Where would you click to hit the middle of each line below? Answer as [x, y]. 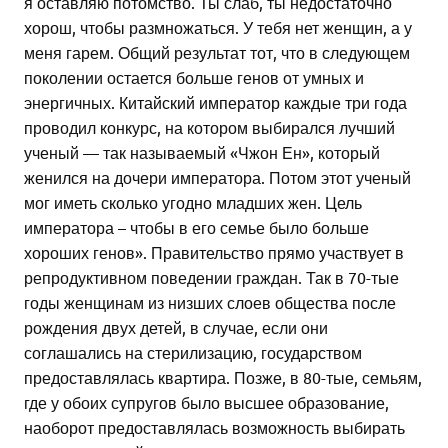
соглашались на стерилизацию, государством [193, 352]
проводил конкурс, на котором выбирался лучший [209, 127]
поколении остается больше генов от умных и [194, 77]
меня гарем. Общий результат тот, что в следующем [217, 52]
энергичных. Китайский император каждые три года [215, 102]
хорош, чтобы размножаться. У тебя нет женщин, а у [218, 27]
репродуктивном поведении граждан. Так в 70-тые [211, 277]
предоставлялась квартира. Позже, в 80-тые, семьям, [223, 377]
